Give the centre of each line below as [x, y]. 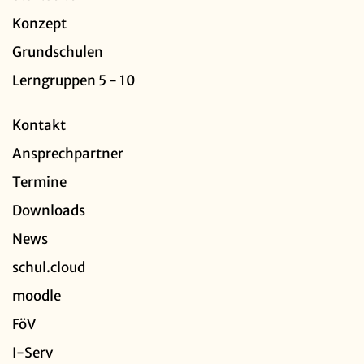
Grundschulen [58, 52]
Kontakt [39, 126]
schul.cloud [49, 268]
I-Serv [32, 353]
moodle [37, 296]
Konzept [39, 24]
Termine [39, 182]
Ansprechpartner [68, 154]
